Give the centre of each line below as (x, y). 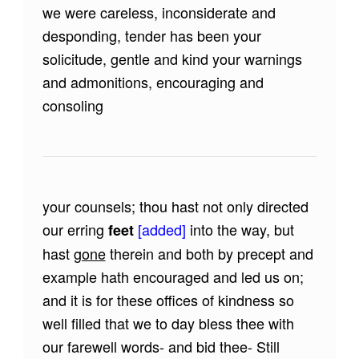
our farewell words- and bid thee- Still (161, 346)
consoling (73, 105)
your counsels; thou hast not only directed (175, 206)
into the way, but (242, 229)
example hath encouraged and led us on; (173, 276)
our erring (75, 229)
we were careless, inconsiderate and (159, 12)
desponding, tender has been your (151, 36)
